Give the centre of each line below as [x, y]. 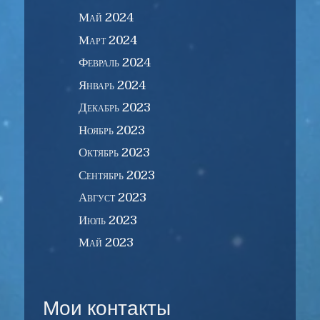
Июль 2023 [107, 220]
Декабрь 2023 [114, 108]
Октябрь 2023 [114, 153]
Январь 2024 [112, 85]
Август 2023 [112, 198]
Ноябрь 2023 [111, 130]
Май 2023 [106, 243]
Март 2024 [107, 40]
